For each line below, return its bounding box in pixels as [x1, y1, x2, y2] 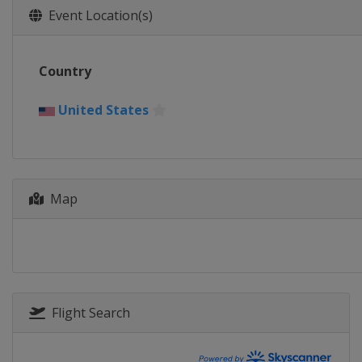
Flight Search [45, 303, 130, 322]
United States [55, 101, 152, 119]
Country [39, 62, 91, 80]
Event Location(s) [42, 6, 153, 24]
